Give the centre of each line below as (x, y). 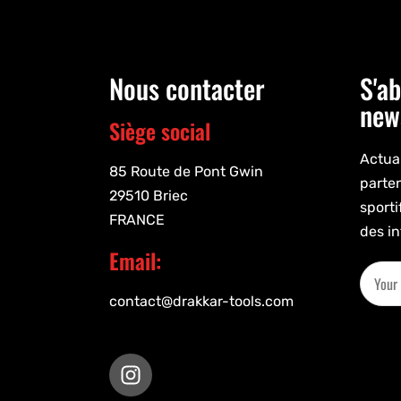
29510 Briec (149, 195)
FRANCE (137, 219)
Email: (135, 260)
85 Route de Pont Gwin (186, 171)
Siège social (160, 130)
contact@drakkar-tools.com (201, 301)
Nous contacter (187, 88)
